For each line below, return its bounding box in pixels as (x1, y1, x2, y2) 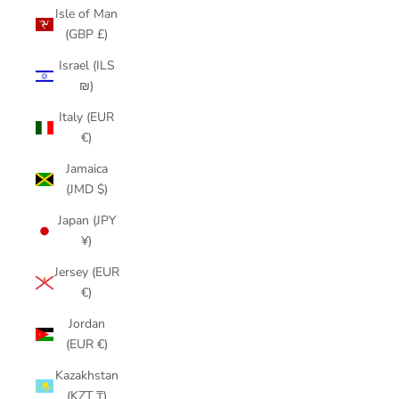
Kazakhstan (54, 367, 118, 384)
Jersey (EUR (53, 264, 119, 281)
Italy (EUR (59, 109, 114, 126)
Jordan (68, 315, 105, 332)
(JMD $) (65, 181, 108, 198)
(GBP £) (65, 26, 108, 43)
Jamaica (65, 160, 108, 177)
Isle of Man (55, 5, 118, 22)
